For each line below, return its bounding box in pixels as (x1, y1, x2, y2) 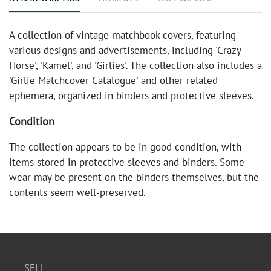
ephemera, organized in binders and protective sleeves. (9, 89, 254, 102)
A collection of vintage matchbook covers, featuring (9, 28, 236, 42)
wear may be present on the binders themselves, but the (9, 171, 259, 184)
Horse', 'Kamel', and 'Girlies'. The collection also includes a (9, 59, 262, 72)
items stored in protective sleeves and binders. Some (9, 155, 244, 169)
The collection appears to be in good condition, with (9, 140, 241, 154)
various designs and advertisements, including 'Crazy (9, 44, 241, 57)
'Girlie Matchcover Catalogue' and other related (9, 74, 218, 87)
